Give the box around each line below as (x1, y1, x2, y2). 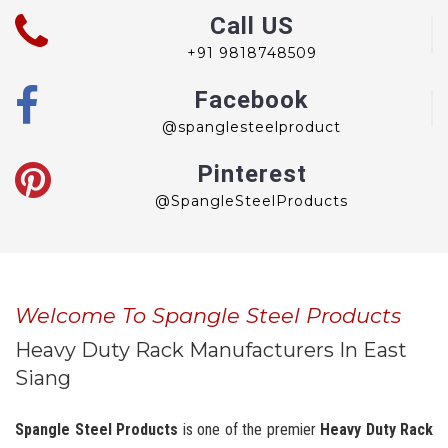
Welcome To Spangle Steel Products (15, 302, 401, 328)
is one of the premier (178, 419, 320, 439)
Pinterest (196, 159, 307, 188)
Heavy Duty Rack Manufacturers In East (15, 337, 407, 362)
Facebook (194, 85, 309, 114)
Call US (209, 11, 294, 40)
